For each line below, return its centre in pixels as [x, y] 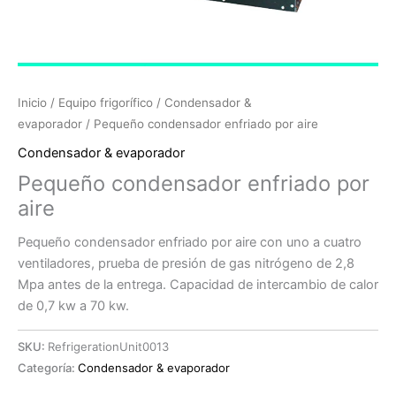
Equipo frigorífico [106, 103]
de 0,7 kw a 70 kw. [73, 306]
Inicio [32, 103]
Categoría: [48, 368]
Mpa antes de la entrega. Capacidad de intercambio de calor [198, 285]
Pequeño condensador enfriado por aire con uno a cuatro [190, 243]
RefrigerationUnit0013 [108, 347]
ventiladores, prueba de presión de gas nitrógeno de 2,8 [186, 264]
